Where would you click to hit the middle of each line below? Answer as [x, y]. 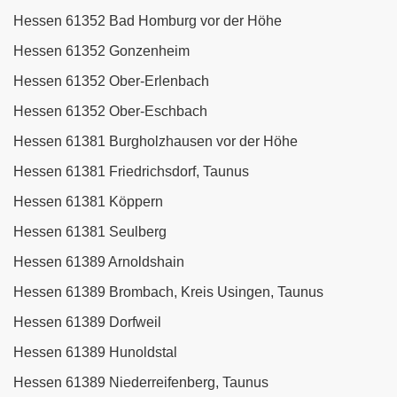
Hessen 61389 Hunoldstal [95, 353]
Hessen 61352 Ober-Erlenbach [111, 82]
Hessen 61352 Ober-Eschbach [110, 112]
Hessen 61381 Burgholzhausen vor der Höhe [156, 142]
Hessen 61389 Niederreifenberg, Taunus [141, 383]
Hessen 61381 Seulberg [90, 232]
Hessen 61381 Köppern [88, 202]
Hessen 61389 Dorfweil [87, 323]
